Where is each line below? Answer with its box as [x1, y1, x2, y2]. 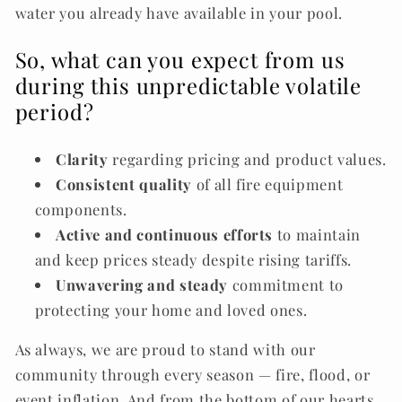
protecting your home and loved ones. [34, 299, 308, 319]
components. [34, 198, 127, 219]
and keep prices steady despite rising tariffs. [34, 249, 352, 269]
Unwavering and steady [56, 274, 228, 294]
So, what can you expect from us [14, 44, 345, 74]
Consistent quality [56, 173, 192, 194]
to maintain [273, 223, 362, 244]
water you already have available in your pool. [14, 3, 343, 22]
